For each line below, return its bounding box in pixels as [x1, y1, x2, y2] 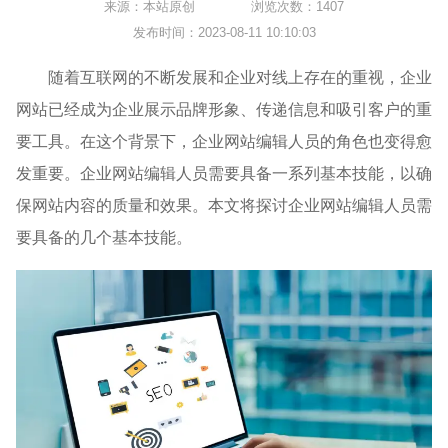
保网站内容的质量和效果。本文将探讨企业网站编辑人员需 [16, 196, 432, 214]
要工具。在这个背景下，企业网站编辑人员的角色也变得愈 [16, 132, 432, 150]
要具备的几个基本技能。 [16, 228, 192, 246]
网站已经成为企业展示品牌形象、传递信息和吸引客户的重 [16, 100, 432, 118]
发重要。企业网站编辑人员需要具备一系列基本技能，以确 [16, 164, 432, 182]
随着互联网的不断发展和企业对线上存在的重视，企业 [48, 68, 432, 86]
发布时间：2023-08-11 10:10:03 [132, 24, 316, 40]
